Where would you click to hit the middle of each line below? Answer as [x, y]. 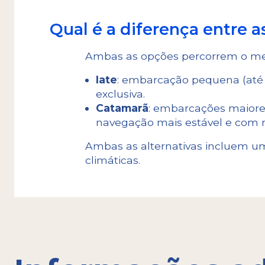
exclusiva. [122, 93]
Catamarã [122, 108]
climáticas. [113, 160]
